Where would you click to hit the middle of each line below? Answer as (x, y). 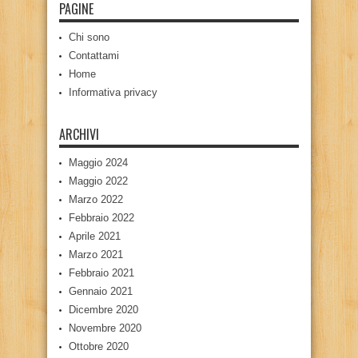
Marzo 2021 (96, 255)
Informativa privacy (113, 92)
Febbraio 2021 (101, 273)
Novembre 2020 (105, 328)
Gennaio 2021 (101, 291)
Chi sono (89, 37)
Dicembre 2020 (103, 310)
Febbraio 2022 (101, 218)
